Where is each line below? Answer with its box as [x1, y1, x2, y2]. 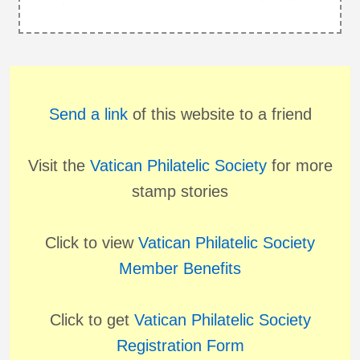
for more [266, 157, 333, 175]
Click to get [49, 311, 134, 329]
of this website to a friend [127, 105, 312, 124]
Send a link [48, 105, 128, 124]
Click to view [45, 234, 138, 252]
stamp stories [132, 182, 228, 201]
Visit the [27, 157, 90, 175]
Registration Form [116, 337, 244, 355]
